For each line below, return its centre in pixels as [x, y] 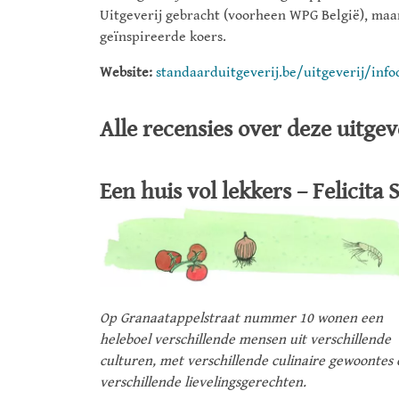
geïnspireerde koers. [163, 37]
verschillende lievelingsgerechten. [203, 382]
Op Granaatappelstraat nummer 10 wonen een [241, 318]
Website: [126, 73]
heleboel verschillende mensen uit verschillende [245, 339]
